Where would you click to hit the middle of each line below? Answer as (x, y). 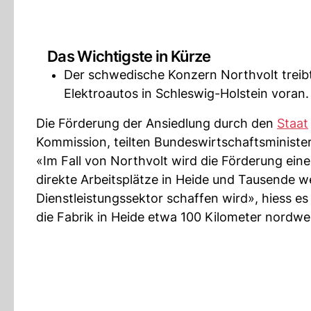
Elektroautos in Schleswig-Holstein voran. (186, 93)
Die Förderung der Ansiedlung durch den (157, 123)
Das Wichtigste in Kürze (129, 56)
